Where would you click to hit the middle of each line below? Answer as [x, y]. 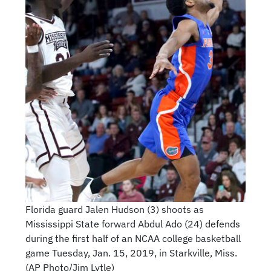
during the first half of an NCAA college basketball [133, 239]
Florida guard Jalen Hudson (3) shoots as [114, 210]
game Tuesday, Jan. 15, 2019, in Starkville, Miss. [131, 253]
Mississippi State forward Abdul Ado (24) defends [132, 224]
